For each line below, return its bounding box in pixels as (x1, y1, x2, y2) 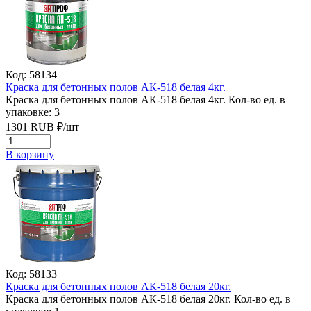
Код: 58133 (6, 267, 57, 280)
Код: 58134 (6, 68, 57, 81)
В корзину (6, 148, 54, 160)
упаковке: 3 (6, 106, 60, 118)
